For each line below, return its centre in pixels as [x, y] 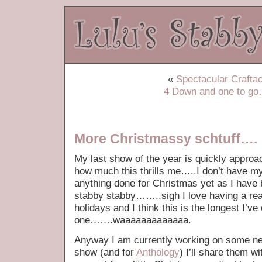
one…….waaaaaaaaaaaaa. [133, 220]
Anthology [158, 252]
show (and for [105, 252]
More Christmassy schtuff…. [166, 139]
